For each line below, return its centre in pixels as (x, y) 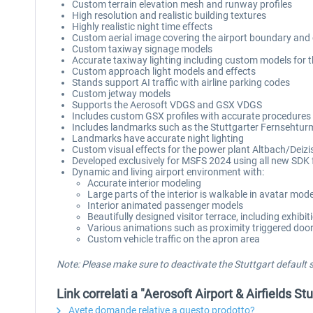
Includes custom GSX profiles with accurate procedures (191, 116)
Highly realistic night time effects (143, 27)
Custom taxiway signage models (143, 49)
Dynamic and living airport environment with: (168, 172)
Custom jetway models (122, 94)
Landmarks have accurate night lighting (158, 138)
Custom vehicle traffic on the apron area (174, 239)
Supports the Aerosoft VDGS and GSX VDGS (167, 105)
